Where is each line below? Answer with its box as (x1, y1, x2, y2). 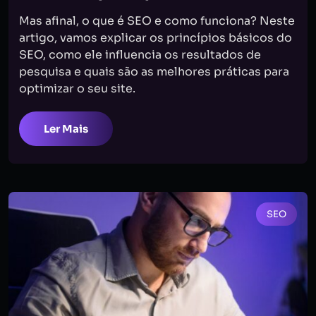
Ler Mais (44, 122, 88, 135)
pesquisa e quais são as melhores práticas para (19, 64, 289, 79)
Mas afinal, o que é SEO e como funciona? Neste (19, 13, 295, 28)
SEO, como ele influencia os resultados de (19, 47, 261, 62)
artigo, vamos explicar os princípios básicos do (19, 30, 292, 45)
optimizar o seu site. (19, 81, 135, 96)
